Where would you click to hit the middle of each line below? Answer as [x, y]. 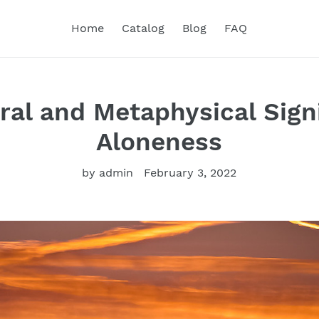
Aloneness [159, 142]
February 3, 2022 [190, 173]
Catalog [143, 28]
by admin [108, 173]
